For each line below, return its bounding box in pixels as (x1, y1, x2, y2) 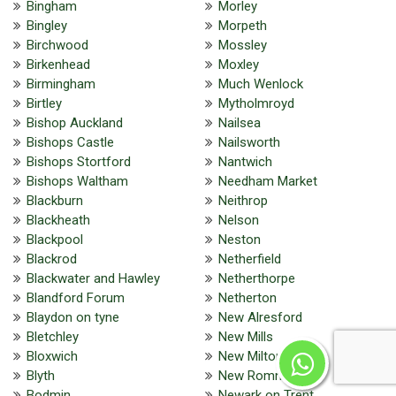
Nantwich (217, 153, 272, 170)
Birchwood (27, 36, 88, 53)
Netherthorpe (217, 270, 295, 286)
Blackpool (27, 231, 83, 247)
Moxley (217, 56, 259, 72)
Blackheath (27, 211, 90, 228)
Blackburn (27, 192, 83, 209)
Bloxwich (27, 347, 78, 364)
